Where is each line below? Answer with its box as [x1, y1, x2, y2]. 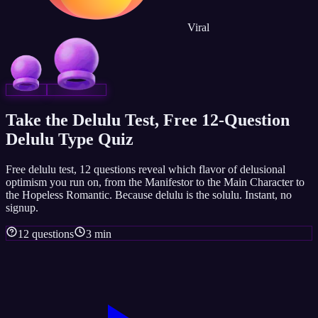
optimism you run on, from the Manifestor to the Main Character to [6, 175, 305, 188]
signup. [6, 201, 38, 214]
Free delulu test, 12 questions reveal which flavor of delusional [6, 163, 285, 175]
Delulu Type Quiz [6, 129, 133, 148]
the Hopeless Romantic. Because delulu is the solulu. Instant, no [6, 188, 292, 201]
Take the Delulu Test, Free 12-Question [6, 110, 290, 129]
